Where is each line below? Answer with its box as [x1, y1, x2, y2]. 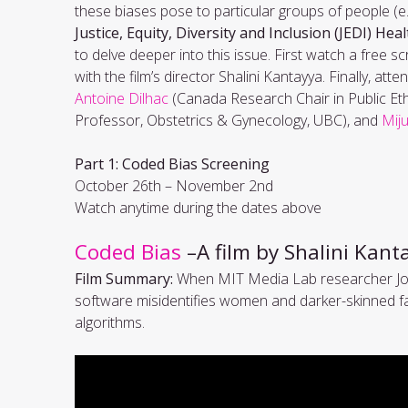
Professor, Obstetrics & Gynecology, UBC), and [75, 109, 382, 130]
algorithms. [75, 311, 148, 332]
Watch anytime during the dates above [75, 197, 321, 218]
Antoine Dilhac [75, 87, 168, 108]
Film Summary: [75, 268, 177, 289]
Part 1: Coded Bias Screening [75, 153, 273, 174]
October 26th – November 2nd [75, 175, 280, 196]
